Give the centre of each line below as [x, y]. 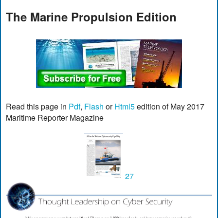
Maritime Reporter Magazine [55, 117]
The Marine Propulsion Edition [91, 16]
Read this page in [37, 106]
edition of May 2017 [170, 106]
